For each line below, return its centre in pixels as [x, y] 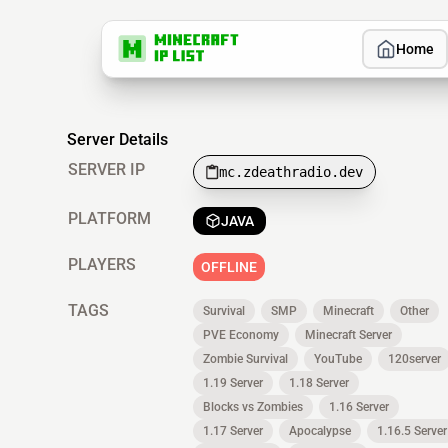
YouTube [338, 359]
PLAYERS [102, 264]
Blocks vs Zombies [253, 407]
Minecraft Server [348, 335]
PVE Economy [241, 335]
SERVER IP [106, 169]
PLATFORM [109, 218]
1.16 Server [359, 407]
